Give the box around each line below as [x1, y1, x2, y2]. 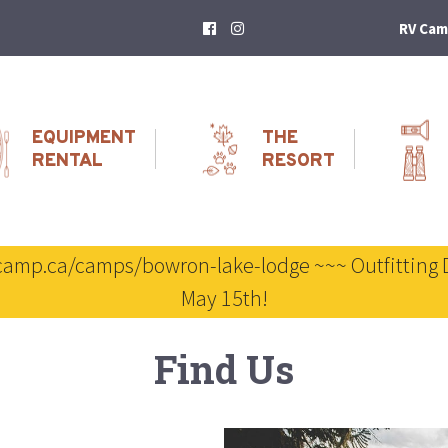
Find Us [154, 344, 294, 394]
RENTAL [32, 150, 103, 173]
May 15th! [180, 284, 268, 312]
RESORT [262, 150, 335, 173]
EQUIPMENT [32, 127, 136, 150]
